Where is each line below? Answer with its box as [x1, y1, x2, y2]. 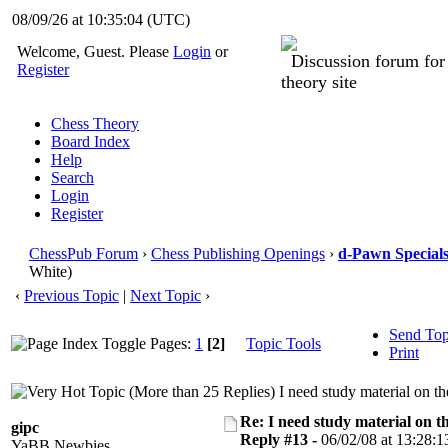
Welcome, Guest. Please [17, 43, 174, 60]
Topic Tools [246, 335, 321, 352]
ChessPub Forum [29, 245, 138, 262]
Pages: [146, 335, 195, 352]
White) [29, 263, 72, 280]
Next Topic [130, 287, 201, 304]
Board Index [51, 133, 130, 150]
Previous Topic [24, 287, 119, 304]
